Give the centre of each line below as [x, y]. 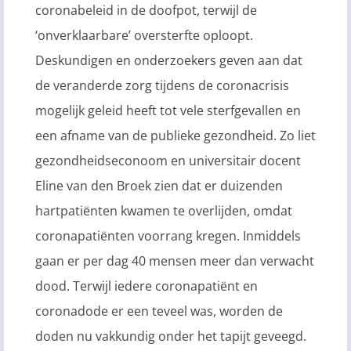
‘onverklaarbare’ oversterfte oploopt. [144, 36]
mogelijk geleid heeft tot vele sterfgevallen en [168, 111]
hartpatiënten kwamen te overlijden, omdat [164, 211]
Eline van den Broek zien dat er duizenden [159, 186]
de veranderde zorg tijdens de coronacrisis [162, 86]
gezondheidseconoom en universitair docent [168, 161]
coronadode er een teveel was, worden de [159, 311]
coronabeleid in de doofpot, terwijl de [146, 11]
